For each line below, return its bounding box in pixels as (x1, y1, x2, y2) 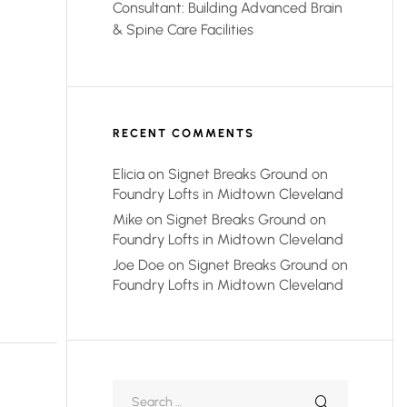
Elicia (113, 164, 144, 183)
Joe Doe (113, 255, 164, 273)
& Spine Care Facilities (113, 21, 253, 39)
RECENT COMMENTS (113, 125, 254, 140)
